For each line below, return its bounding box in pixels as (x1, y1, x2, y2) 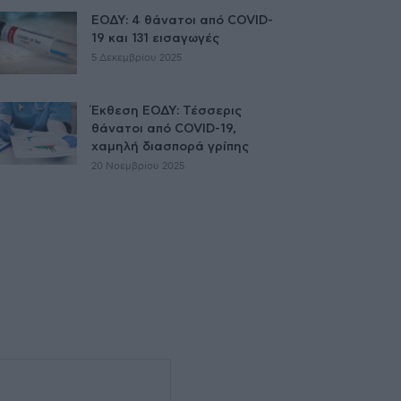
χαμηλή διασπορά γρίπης (91, 140, 249, 153)
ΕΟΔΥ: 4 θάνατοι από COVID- (91, 13, 273, 27)
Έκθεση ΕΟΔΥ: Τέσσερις (91, 104, 242, 117)
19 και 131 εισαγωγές (91, 31, 219, 45)
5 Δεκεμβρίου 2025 (91, 52, 182, 63)
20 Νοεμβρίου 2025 (91, 160, 184, 171)
